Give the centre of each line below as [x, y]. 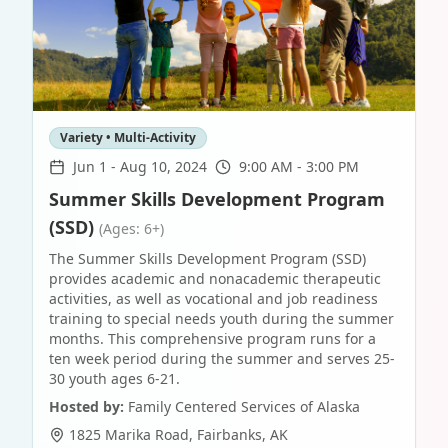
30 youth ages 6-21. [114, 378]
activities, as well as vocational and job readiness [213, 298]
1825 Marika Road [129, 434]
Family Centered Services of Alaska [244, 406]
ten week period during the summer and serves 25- [222, 358]
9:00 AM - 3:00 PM [299, 166]
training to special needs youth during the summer [221, 318]
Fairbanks [229, 434]
